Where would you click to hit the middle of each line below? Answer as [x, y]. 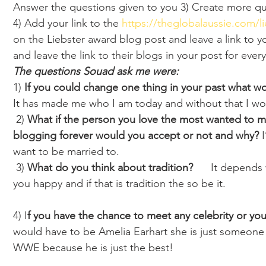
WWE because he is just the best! [96, 248]
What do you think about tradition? [110, 167]
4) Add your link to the [67, 23]
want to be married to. [66, 151]
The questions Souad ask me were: [96, 71]
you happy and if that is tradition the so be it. [119, 183]
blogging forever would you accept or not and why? [137, 135]
